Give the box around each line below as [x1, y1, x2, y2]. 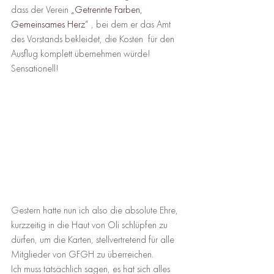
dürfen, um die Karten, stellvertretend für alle [11, 235, 177, 245]
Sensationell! [11, 64, 59, 74]
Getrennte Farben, [75, 5, 145, 15]
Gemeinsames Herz [11, 20, 85, 30]
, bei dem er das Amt [89, 20, 173, 30]
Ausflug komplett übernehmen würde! [11, 49, 153, 59]
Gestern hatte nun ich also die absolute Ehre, [11, 206, 180, 216]
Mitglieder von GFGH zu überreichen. [11, 250, 154, 260]
